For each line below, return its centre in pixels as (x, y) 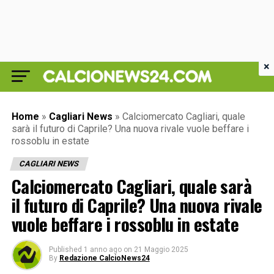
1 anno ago (102, 250)
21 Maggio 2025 (161, 250)
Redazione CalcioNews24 (104, 258)
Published (65, 250)
